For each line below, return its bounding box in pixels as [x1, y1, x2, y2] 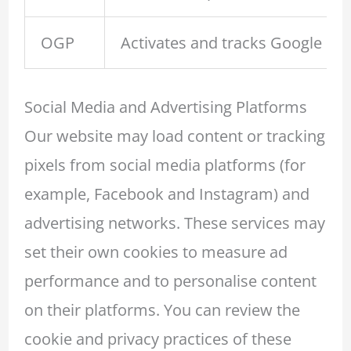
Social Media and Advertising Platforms [24, 96, 307, 118]
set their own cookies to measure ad [24, 241, 288, 262]
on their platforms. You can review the [24, 299, 300, 320]
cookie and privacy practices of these [24, 327, 291, 349]
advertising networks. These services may [24, 212, 325, 233]
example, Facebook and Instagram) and [24, 183, 309, 204]
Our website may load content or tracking [24, 125, 325, 147]
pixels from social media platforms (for [24, 154, 306, 175]
